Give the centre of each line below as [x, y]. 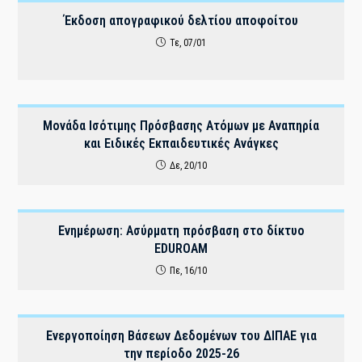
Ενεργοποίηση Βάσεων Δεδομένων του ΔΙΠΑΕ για [181, 336]
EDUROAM [181, 248]
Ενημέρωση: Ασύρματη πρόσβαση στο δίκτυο [181, 231]
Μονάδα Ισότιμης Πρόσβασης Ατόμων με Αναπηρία [181, 126]
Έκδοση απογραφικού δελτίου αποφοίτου [181, 21]
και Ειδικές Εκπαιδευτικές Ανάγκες [181, 143]
